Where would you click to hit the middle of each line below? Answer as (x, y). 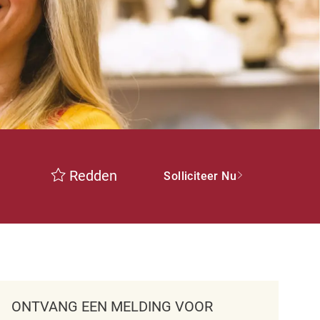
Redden (94, 176)
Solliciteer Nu (200, 176)
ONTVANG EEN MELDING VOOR (112, 307)
